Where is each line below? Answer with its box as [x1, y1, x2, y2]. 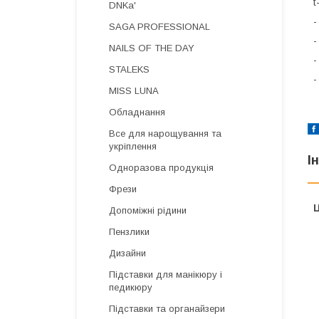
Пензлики [109, 226, 150, 237]
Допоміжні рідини [109, 205, 187, 216]
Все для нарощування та [109, 128, 221, 139]
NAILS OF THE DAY [109, 43, 194, 53]
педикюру [109, 282, 152, 293]
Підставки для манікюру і [109, 269, 222, 280]
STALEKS [109, 64, 150, 75]
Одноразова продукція [109, 162, 214, 173]
